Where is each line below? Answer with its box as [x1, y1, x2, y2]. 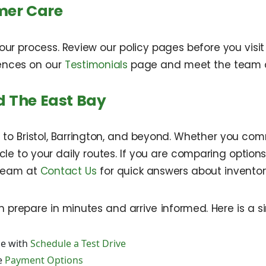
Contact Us [40, 164, 97, 179]
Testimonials [64, 57, 128, 72]
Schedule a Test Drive [30, 237, 126, 251]
